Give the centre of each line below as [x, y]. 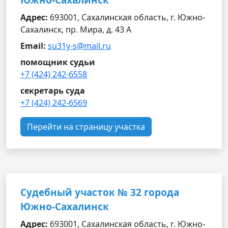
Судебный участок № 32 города [100, 192]
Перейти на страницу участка [86, 127]
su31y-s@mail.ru [79, 46]
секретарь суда [53, 91]
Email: [33, 46]
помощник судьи [58, 62]
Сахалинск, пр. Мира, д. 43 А [76, 30]
